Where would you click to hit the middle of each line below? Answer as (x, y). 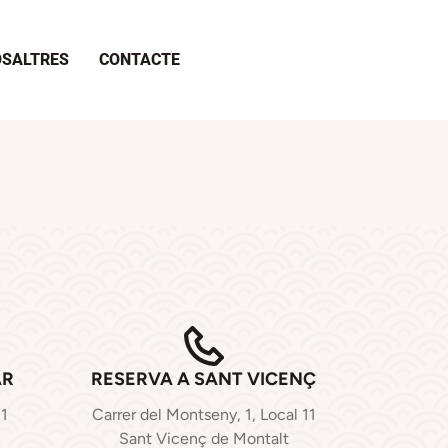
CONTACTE (139, 59)
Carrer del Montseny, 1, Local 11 (203, 415)
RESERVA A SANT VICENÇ (203, 379)
